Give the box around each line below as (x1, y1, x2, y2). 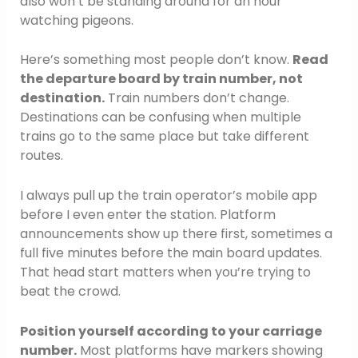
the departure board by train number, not (19, 70, 303, 89)
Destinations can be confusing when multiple (19, 108, 301, 127)
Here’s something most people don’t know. (19, 50, 292, 70)
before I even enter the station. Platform (19, 205, 276, 224)
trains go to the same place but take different (19, 127, 309, 146)
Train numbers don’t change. (104, 89, 289, 108)
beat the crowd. (19, 281, 121, 300)
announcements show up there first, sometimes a (19, 224, 332, 243)
